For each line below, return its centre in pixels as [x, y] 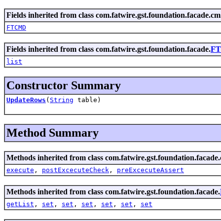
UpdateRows [26, 100]
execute [20, 170]
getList [20, 204]
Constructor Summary [64, 85]
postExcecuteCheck [75, 170]
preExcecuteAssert [150, 170]
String [62, 100]
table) [87, 100]
